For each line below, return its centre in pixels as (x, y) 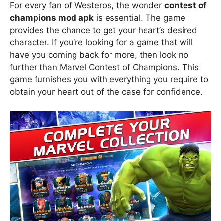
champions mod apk (52, 18)
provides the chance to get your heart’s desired (104, 30)
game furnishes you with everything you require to (109, 79)
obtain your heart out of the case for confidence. (106, 92)
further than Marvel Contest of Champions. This (104, 67)
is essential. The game (140, 18)
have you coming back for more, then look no (99, 55)
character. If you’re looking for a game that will (101, 42)
